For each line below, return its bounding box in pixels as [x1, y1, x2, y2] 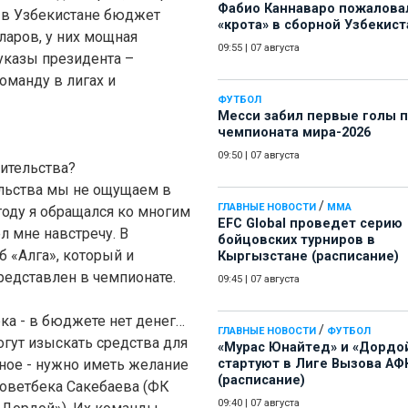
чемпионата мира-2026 [218, 125, 371, 141]
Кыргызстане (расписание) [218, 249, 399, 265]
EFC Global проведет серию [218, 216, 403, 232]
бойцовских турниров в [218, 232, 375, 249]
